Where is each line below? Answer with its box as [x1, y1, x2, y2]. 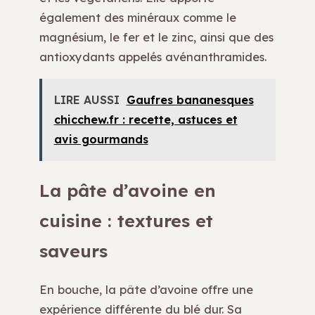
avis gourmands [53, 132, 148, 147]
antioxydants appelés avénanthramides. [39, 49, 266, 65]
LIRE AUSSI [53, 93, 120, 108]
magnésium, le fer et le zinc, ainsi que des [39, 30, 274, 45]
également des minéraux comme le [39, 10, 236, 25]
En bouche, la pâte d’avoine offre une [39, 282, 253, 297]
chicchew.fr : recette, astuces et [53, 112, 238, 127]
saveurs [39, 240, 108, 262]
